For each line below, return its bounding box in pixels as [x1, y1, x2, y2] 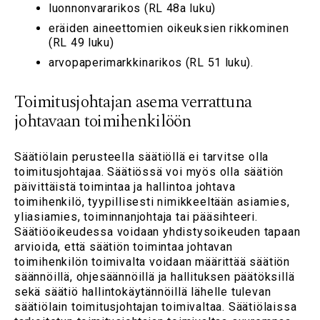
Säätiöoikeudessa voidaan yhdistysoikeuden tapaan [14, 225, 301, 239]
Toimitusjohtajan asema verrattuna [14, 89, 252, 116]
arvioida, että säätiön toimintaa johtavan [14, 240, 233, 254]
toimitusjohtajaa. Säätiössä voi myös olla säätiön [14, 165, 284, 179]
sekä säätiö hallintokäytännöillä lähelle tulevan [14, 285, 271, 299]
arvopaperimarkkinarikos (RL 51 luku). [49, 56, 254, 70]
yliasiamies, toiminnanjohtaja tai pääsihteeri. [14, 210, 258, 224]
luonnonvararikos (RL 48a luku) [49, 1, 216, 16]
